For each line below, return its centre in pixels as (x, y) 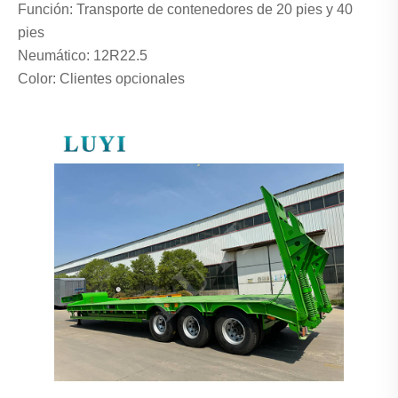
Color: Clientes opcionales (101, 79)
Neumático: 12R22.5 (83, 56)
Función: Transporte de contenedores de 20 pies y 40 (185, 10)
